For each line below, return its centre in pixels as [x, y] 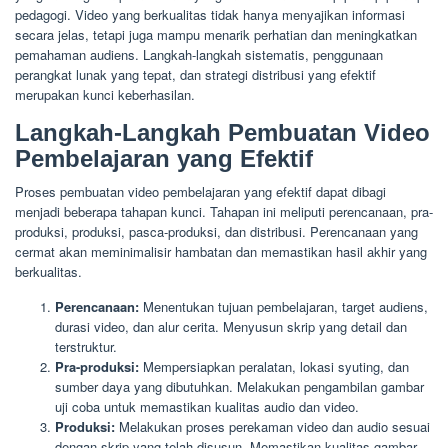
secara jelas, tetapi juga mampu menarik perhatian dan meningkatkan [216, 34]
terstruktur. [86, 346]
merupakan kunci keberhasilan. [105, 94]
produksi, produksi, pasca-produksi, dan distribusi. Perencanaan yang [216, 231]
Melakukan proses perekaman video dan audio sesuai [272, 426]
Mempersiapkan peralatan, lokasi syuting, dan [274, 366]
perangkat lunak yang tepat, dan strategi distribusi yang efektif [195, 74]
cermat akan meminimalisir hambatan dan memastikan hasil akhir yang [221, 251]
